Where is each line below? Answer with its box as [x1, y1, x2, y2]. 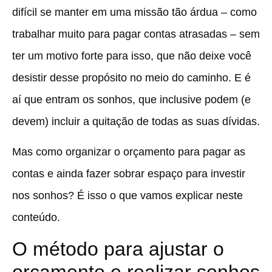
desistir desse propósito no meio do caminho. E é [12, 72, 251, 84]
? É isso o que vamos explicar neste [68, 189, 243, 202]
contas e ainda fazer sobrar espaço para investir [12, 168, 245, 180]
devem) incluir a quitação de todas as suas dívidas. [12, 115, 260, 128]
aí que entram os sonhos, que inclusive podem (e [12, 93, 251, 106]
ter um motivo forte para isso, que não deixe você [12, 50, 251, 63]
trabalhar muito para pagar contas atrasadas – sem [12, 28, 260, 41]
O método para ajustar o [12, 237, 224, 260]
